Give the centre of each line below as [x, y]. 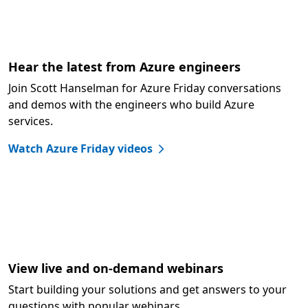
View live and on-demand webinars [116, 268]
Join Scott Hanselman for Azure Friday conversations [145, 88]
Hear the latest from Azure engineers [124, 67]
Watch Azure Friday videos [80, 148]
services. [31, 121]
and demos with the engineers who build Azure [131, 104]
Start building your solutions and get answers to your [147, 289]
